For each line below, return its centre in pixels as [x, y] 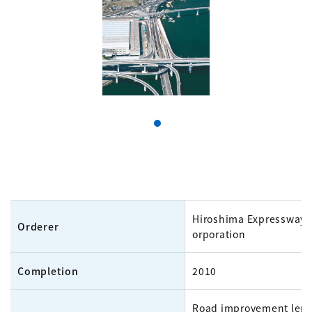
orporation [219, 234]
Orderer [38, 226]
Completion [48, 271]
